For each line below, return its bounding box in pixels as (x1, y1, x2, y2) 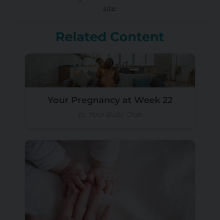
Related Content (55, 29, 165, 45)
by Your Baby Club (78, 110, 142, 119)
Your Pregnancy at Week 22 (47, 95, 172, 106)
